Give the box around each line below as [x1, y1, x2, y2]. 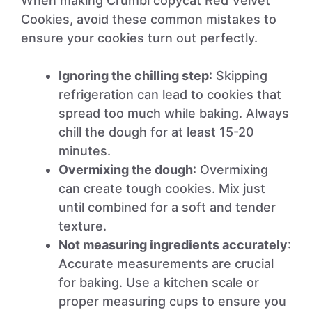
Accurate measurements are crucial [58, 256, 274, 271]
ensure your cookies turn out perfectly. [21, 31, 258, 45]
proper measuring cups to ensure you [58, 294, 286, 309]
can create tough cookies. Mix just [58, 181, 265, 196]
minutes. [58, 143, 111, 158]
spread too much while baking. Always [58, 106, 289, 120]
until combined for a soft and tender [58, 200, 276, 214]
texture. [58, 219, 107, 233]
